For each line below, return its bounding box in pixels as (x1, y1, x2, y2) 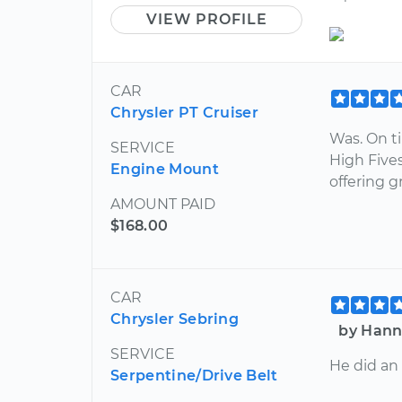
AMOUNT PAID (110, 195, 215, 213)
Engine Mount (110, 160, 219, 178)
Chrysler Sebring (110, 310, 240, 328)
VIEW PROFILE (145, 10, 267, 28)
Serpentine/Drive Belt (110, 366, 278, 384)
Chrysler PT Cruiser (110, 103, 259, 121)
